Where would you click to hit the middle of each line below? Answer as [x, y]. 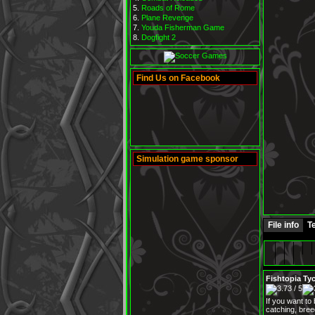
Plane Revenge [167, 18]
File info [283, 225]
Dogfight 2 [159, 37]
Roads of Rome [168, 8]
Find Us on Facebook [178, 78]
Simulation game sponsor [187, 159]
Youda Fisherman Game [183, 27]
